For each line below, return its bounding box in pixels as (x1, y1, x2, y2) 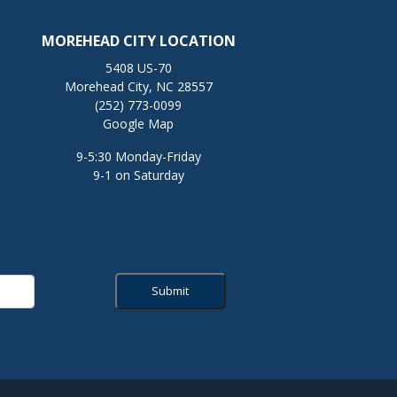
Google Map (103, 115, 174, 133)
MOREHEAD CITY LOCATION (41, 31, 236, 51)
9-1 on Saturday (92, 167, 184, 184)
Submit (152, 283, 190, 300)
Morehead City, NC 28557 (64, 78, 213, 96)
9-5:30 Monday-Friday (75, 148, 201, 166)
